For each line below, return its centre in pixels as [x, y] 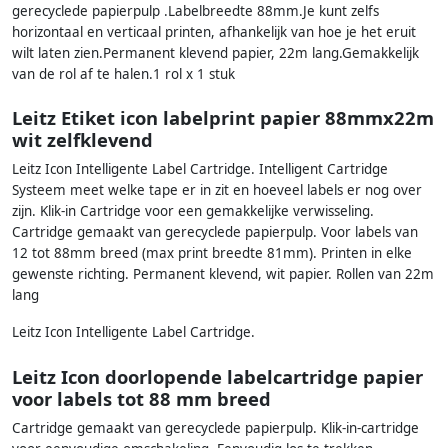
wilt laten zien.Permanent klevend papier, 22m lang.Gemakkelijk [215, 53]
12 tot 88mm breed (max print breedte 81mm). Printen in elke [212, 253]
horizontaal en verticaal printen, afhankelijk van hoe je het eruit [214, 32]
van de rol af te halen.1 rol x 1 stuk [123, 74]
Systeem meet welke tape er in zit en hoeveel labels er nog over [217, 190]
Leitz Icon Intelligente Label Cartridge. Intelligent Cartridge [200, 169]
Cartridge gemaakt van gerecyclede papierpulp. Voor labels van [215, 232]
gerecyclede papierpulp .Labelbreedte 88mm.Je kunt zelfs [195, 11]
